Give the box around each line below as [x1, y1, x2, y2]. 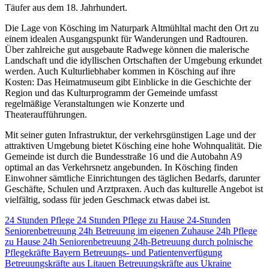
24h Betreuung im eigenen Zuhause [79, 225, 216, 236]
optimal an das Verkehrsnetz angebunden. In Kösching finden [5, 162, 238, 172]
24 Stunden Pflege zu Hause [77, 214, 187, 225]
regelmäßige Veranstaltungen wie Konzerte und [5, 98, 184, 109]
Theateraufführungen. [5, 109, 87, 119]
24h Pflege [216, 225, 257, 236]
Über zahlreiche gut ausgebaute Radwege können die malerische [5, 44, 249, 55]
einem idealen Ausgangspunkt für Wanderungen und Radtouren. [5, 33, 248, 44]
